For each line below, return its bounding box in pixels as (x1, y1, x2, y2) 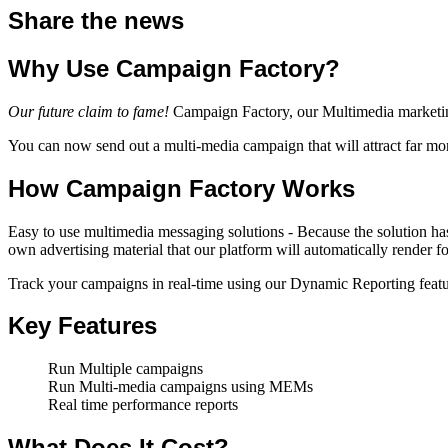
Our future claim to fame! (8, 102, 169, 120)
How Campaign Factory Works (8, 174, 355, 202)
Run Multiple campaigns (48, 360, 203, 378)
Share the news (8, 6, 184, 34)
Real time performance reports (48, 396, 238, 414)
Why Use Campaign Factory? (8, 54, 340, 82)
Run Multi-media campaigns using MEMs (48, 378, 313, 396)
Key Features (8, 312, 157, 340)
